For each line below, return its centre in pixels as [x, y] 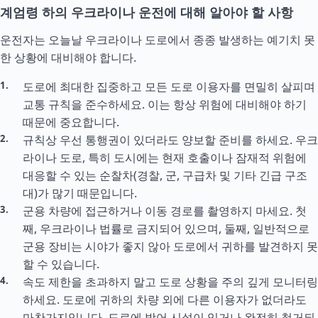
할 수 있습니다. [61, 264]
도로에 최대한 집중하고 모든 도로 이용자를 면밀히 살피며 [169, 87]
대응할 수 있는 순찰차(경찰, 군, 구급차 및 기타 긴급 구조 [165, 175]
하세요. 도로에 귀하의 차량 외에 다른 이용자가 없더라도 [165, 300]
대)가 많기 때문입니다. [80, 193]
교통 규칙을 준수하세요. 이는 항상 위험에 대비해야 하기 [165, 104]
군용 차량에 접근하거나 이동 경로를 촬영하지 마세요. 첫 [165, 211]
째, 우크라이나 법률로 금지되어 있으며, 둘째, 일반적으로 [166, 229]
